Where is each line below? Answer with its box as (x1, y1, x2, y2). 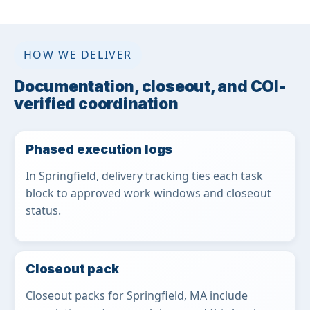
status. (26, 202, 61, 218)
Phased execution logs (26, 141, 173, 156)
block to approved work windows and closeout (26, 185, 271, 201)
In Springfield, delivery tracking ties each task (26, 167, 263, 183)
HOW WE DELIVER (23, 46, 132, 62)
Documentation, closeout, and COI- (14, 76, 286, 95)
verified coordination (14, 93, 179, 113)
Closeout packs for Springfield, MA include (26, 287, 248, 303)
